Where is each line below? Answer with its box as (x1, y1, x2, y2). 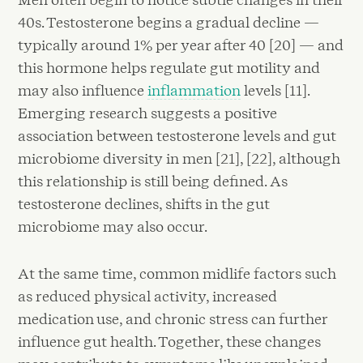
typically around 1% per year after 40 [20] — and (18, 36, 344, 54)
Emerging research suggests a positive (18, 105, 278, 122)
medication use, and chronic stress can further (18, 310, 328, 327)
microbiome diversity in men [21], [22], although (18, 150, 341, 168)
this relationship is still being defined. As (18, 173, 288, 190)
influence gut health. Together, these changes (18, 332, 322, 350)
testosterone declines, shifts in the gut (18, 195, 271, 213)
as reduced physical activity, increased (18, 287, 278, 305)
